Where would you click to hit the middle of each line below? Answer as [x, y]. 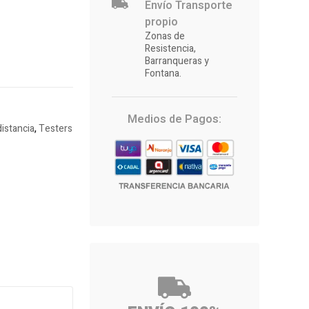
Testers [56, 129]
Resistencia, [170, 49]
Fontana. [163, 74]
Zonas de [165, 37]
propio [161, 22]
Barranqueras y [177, 61]
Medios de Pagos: [175, 120]
